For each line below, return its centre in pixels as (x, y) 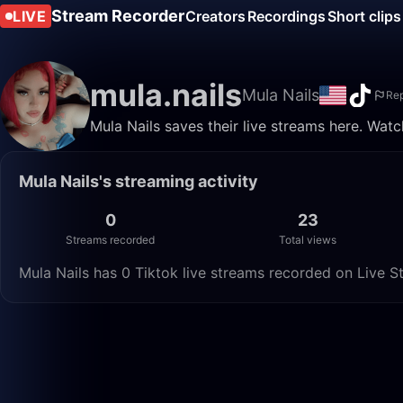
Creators (215, 16)
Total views (308, 240)
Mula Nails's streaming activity (139, 181)
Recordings (287, 16)
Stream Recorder (118, 16)
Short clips (364, 16)
